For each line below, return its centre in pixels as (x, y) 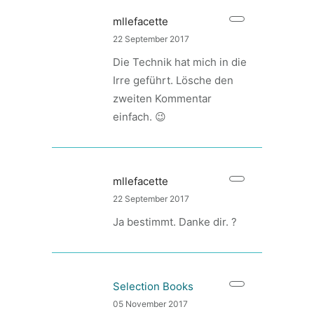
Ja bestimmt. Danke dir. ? (175, 222)
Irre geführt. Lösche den (173, 80)
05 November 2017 (150, 304)
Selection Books (153, 286)
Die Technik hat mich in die (180, 62)
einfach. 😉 (139, 117)
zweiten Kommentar (162, 98)
